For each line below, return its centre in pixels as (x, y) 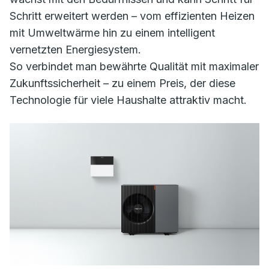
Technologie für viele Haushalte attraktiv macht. (128, 100)
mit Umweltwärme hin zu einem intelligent (112, 33)
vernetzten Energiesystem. (75, 50)
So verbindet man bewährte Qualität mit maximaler (134, 66)
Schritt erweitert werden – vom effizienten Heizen (132, 16)
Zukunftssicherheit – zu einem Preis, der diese (122, 83)
